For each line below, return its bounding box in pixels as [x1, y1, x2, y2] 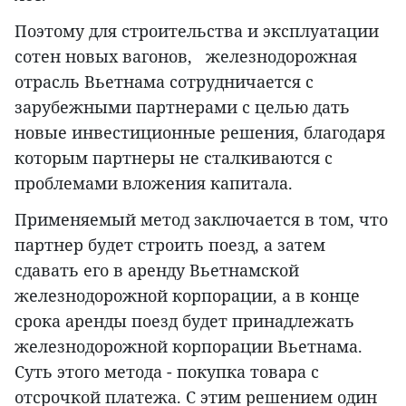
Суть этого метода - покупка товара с [14, 361, 319, 383]
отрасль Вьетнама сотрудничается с [14, 71, 314, 93]
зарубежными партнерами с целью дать [14, 96, 350, 119]
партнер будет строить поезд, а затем [14, 234, 325, 256]
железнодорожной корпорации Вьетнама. [14, 335, 362, 358]
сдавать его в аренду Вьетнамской [14, 259, 299, 282]
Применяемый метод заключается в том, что [14, 208, 388, 231]
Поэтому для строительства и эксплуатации [14, 20, 379, 43]
